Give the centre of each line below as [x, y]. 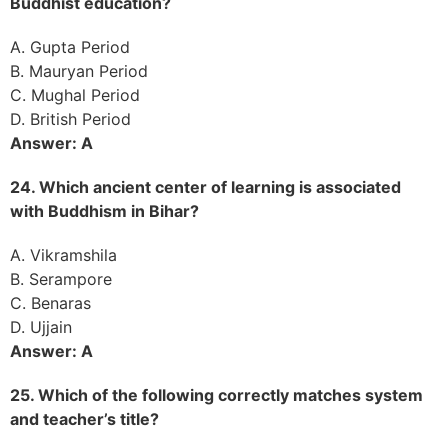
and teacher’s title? [84, 418]
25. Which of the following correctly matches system [216, 394]
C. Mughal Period [75, 94]
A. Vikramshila [63, 254]
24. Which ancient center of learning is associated [205, 186]
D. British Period [70, 118]
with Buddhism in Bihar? [104, 210]
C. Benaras [50, 302]
